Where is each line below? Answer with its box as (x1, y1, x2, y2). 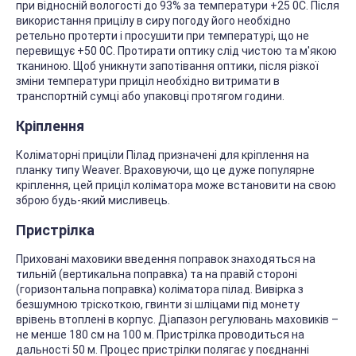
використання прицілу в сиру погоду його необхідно (16, 14, 291, 28)
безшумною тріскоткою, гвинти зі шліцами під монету (16, 298, 300, 311)
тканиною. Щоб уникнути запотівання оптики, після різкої (16, 60, 319, 73)
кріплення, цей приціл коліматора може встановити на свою (16, 179, 336, 192)
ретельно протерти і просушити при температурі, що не (16, 29, 309, 43)
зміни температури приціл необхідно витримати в (16, 75, 280, 88)
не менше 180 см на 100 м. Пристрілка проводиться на (16, 328, 304, 342)
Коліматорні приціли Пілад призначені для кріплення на (16, 149, 309, 162)
